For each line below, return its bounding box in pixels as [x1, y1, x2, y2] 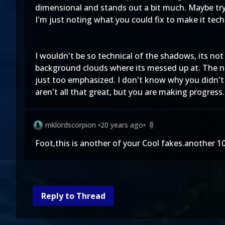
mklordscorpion [45, 120, 96, 130]
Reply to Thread [41, 190, 105, 201]
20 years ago [100, 120, 143, 130]
